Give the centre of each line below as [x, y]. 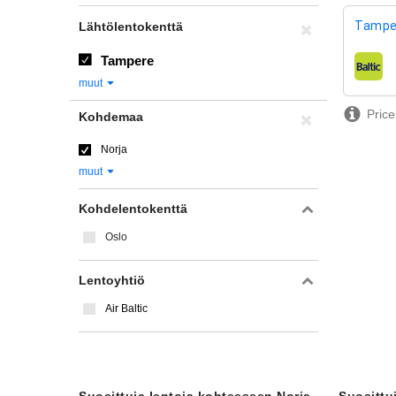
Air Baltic [126, 308]
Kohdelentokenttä [133, 209]
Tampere [127, 61]
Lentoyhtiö [112, 280]
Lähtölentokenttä [131, 27]
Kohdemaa [111, 117]
